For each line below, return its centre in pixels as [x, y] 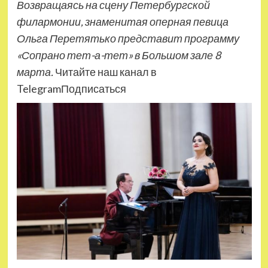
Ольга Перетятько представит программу [128, 38]
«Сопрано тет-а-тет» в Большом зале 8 [118, 55]
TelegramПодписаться [71, 89]
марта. [35, 72]
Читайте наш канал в [106, 72]
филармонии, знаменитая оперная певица [122, 22]
